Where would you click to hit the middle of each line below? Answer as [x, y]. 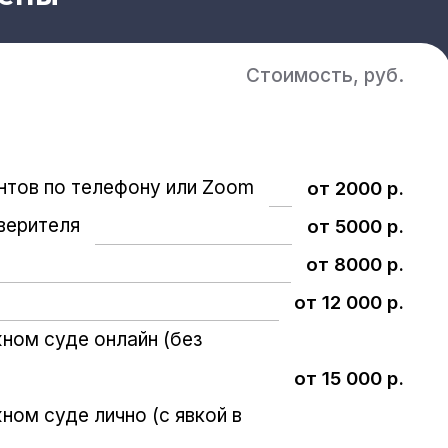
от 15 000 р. [348, 378]
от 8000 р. [354, 264]
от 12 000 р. [348, 302]
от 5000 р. [355, 226]
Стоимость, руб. [324, 75]
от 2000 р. [355, 188]
